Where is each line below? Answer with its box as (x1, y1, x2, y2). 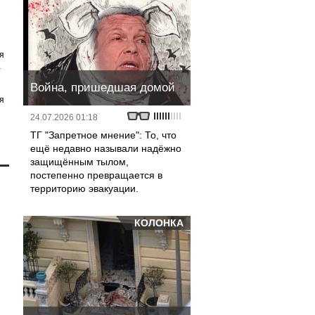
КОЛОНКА (134, 217, 184, 229)
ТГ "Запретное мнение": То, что (30, 129, 176, 141)
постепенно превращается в (30, 169, 162, 181)
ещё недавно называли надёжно (30, 143, 181, 154)
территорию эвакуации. (30, 183, 139, 194)
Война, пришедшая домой (30, 81, 175, 94)
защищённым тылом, (30, 156, 129, 167)
